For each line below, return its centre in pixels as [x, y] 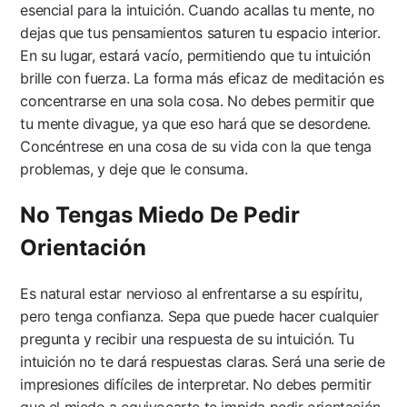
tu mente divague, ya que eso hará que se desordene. [196, 124]
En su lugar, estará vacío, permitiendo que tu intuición [195, 56]
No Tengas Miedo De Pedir [160, 215]
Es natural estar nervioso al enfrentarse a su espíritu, [191, 293]
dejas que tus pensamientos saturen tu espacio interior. [200, 33]
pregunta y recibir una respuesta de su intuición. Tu [187, 338]
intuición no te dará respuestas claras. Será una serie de [203, 361]
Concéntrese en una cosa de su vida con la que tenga [196, 147]
